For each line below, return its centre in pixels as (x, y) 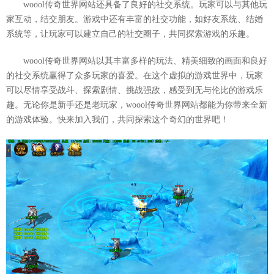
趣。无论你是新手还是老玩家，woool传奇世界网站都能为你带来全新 (137, 105)
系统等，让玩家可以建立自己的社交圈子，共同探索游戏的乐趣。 (130, 34)
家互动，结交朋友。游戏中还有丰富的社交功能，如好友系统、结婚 (135, 19)
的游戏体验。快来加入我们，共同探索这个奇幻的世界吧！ (117, 119)
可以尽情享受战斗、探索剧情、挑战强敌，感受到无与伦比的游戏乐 (135, 90)
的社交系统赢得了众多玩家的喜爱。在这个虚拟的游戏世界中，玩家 (135, 75)
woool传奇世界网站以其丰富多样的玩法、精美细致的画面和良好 (145, 61)
